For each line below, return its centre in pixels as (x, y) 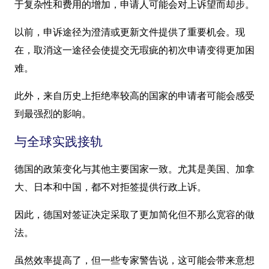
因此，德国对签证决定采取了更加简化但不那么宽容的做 (134, 214)
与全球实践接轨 (59, 141)
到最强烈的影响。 (53, 113)
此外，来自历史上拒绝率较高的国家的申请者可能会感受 (134, 95)
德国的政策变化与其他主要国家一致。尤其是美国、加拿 (134, 169)
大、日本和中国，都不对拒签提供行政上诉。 (110, 187)
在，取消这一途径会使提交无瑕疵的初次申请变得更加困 (134, 50)
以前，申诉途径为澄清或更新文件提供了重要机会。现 (130, 32)
